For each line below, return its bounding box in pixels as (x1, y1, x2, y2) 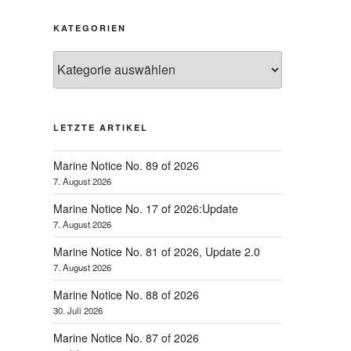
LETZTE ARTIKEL (53, 121, 148, 133)
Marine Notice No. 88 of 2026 (53, 286, 199, 302)
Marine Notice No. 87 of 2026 (53, 329, 199, 346)
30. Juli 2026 (53, 303, 103, 317)
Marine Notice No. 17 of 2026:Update (53, 200, 238, 216)
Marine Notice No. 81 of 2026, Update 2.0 (53, 243, 260, 259)
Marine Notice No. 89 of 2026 (53, 157, 199, 173)
